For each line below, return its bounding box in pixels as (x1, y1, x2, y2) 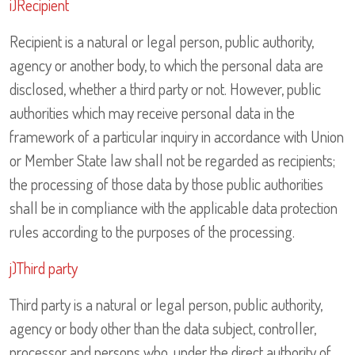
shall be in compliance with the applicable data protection (10, 197, 338, 219)
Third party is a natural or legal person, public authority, (10, 294, 323, 315)
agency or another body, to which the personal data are (10, 55, 323, 76)
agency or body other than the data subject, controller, (10, 318, 316, 339)
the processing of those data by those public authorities (10, 174, 323, 195)
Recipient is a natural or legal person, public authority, (10, 31, 314, 52)
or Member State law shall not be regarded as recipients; (10, 150, 335, 171)
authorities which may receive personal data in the (10, 102, 295, 124)
